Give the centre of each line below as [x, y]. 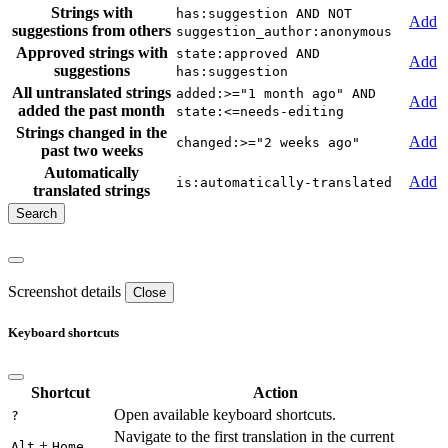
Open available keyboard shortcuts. [225, 415]
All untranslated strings [91, 93]
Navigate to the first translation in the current [254, 437]
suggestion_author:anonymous [284, 32]
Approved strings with [91, 53]
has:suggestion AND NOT [264, 14]
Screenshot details [64, 291]
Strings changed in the [91, 133]
